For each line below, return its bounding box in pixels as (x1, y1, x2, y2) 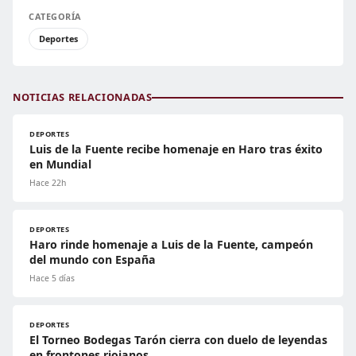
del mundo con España (29, 252, 156, 268)
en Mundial (29, 157, 91, 172)
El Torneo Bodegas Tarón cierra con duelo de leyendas (29, 332, 327, 348)
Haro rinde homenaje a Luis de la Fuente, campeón (29, 237, 313, 253)
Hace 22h (29, 177, 66, 189)
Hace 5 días (29, 273, 75, 284)
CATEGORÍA (29, 10, 82, 23)
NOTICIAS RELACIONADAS (13, 90, 153, 105)
